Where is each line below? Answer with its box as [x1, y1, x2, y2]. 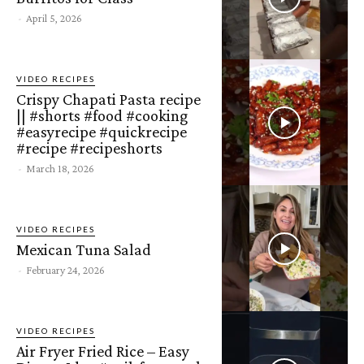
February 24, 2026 [26, 262, 105, 276]
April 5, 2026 [26, 11, 82, 24]
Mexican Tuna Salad [16, 240, 151, 258]
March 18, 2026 [26, 161, 94, 175]
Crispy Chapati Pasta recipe [16, 89, 201, 108]
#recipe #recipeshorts [16, 138, 162, 157]
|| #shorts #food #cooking [16, 106, 188, 124]
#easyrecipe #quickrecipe [16, 122, 187, 141]
